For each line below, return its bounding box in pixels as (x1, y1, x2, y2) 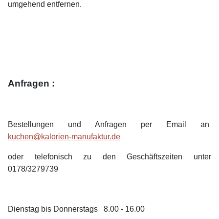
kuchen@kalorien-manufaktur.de (8, 132, 120, 141)
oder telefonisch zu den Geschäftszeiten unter (8, 153, 211, 161)
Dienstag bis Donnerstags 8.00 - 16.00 (8, 205, 145, 214)
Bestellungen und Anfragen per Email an (8, 120, 211, 129)
